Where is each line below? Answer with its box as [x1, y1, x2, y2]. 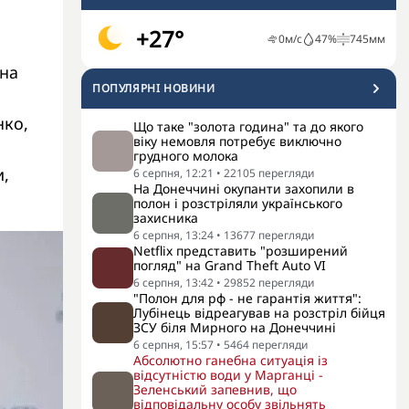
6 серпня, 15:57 [133, 337, 214, 352]
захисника [133, 209, 198, 226]
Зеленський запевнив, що [133, 381, 297, 398]
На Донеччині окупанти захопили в [133, 180, 354, 197]
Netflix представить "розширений [133, 242, 348, 259]
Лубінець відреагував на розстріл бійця [133, 304, 385, 321]
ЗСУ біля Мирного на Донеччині [133, 319, 336, 336]
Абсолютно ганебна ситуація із [133, 351, 328, 369]
